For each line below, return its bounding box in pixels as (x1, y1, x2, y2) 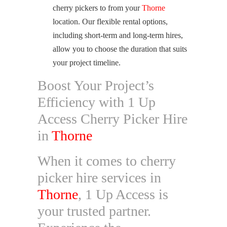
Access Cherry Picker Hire (37, 111, 187, 127)
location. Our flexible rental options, (53, 17, 168, 26)
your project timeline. (53, 58, 121, 67)
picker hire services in (37, 170, 161, 185)
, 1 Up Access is (78, 186, 168, 202)
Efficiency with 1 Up (37, 94, 156, 110)
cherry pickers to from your (53, 4, 142, 12)
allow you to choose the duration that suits (53, 45, 187, 53)
